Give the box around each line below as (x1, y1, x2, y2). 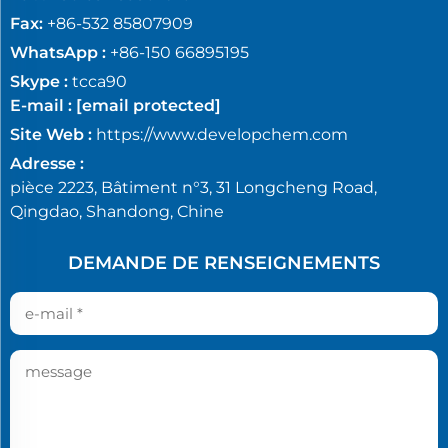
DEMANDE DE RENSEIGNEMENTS (68, 252, 380, 275)
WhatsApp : (10, 43, 106, 63)
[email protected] (76, 96, 221, 116)
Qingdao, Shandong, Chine (10, 202, 224, 222)
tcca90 (72, 72, 127, 92)
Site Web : (10, 125, 92, 145)
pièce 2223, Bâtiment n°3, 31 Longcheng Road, (10, 178, 377, 198)
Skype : (10, 72, 72, 92)
